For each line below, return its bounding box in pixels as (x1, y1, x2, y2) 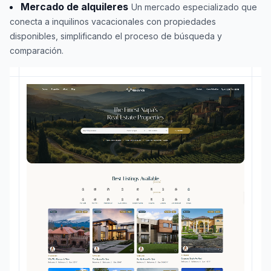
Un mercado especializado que (131, 1, 257, 12)
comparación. (10, 45, 64, 56)
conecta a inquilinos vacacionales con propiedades (10, 16, 216, 27)
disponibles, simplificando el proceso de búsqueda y (10, 30, 222, 41)
